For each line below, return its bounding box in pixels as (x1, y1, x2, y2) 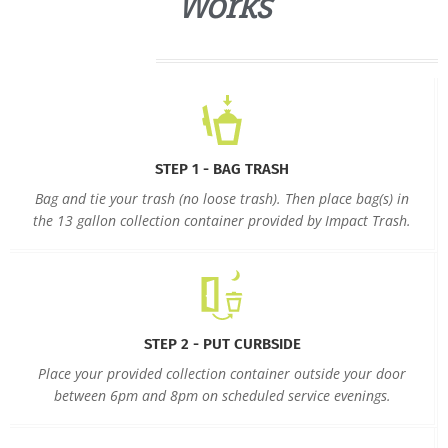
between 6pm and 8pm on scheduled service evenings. (53, 385, 391, 405)
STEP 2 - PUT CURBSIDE (143, 334, 301, 353)
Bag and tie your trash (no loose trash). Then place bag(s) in (35, 188, 409, 208)
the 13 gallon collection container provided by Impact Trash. (33, 210, 411, 230)
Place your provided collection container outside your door (38, 363, 406, 383)
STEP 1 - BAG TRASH (155, 159, 289, 178)
